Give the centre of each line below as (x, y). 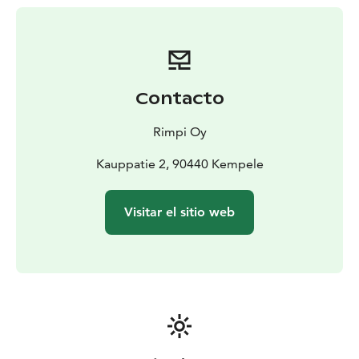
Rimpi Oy (179, 132)
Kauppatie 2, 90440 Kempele (179, 164)
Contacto (179, 99)
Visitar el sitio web (179, 212)
